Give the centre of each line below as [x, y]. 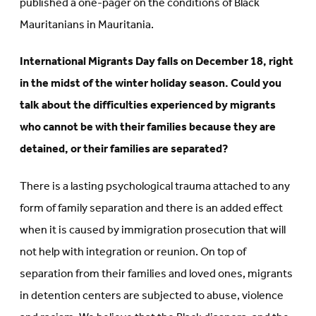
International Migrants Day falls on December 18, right [157, 62]
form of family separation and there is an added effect [151, 208]
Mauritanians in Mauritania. [87, 25]
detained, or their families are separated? [124, 150]
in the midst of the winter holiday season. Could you [151, 84]
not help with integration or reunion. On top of [133, 252]
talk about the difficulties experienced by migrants [148, 106]
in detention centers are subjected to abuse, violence [152, 296]
